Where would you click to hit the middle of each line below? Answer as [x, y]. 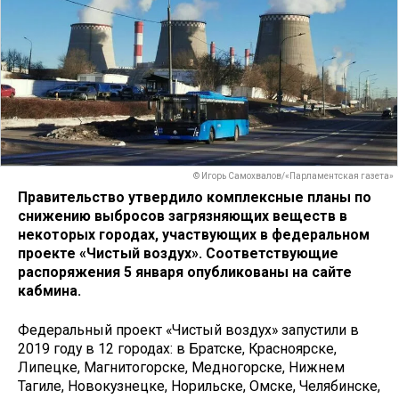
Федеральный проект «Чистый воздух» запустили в [188, 330]
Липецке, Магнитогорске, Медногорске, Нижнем [181, 368]
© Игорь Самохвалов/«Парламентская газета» [293, 176]
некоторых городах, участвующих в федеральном [194, 234]
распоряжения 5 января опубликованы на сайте [185, 272]
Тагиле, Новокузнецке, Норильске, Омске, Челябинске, [199, 387]
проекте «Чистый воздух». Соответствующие [178, 253]
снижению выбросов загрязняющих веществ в [183, 216]
